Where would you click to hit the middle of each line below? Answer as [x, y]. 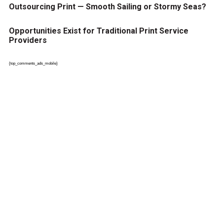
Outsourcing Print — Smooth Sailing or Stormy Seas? [107, 7]
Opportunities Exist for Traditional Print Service [98, 31]
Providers [28, 40]
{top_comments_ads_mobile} [33, 64]
